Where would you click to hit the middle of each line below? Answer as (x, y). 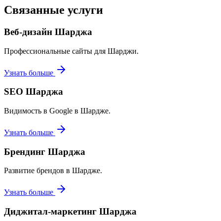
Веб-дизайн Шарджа (48, 32)
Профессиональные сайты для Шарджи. (71, 51)
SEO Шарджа (34, 92)
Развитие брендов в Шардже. (53, 171)
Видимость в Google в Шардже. (57, 110)
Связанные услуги (54, 10)
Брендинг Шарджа (45, 151)
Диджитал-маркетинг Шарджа (70, 212)
